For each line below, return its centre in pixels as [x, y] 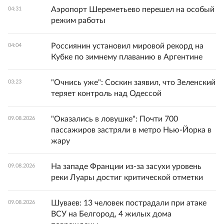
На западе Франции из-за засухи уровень [126, 166]
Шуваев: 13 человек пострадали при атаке [129, 203]
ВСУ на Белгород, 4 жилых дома [111, 214]
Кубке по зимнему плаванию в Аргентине [127, 57]
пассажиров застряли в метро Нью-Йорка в [131, 130]
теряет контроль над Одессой [106, 93]
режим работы [78, 20]
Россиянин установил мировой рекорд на [127, 46]
